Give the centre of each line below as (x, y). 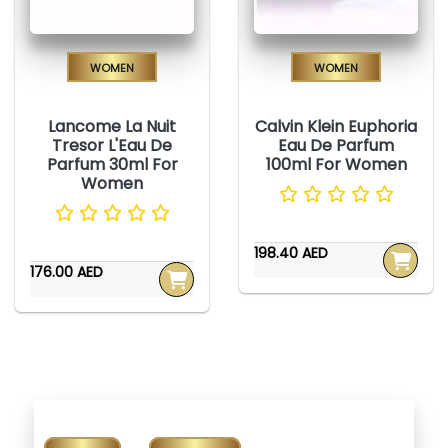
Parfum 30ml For (112, 165)
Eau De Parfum (336, 146)
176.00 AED (66, 272)
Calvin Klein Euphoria (336, 127)
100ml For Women (336, 165)
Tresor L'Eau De (112, 146)
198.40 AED (291, 253)
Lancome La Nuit (112, 127)
